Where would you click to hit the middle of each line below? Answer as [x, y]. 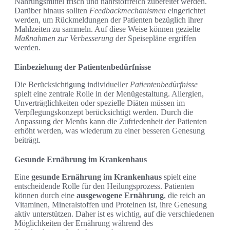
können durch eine [45, 195]
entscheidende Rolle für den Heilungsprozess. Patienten [104, 186]
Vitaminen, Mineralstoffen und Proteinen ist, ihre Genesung [111, 204]
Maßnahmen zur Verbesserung [64, 38]
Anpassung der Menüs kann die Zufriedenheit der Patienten [111, 121]
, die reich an [185, 195]
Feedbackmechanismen [128, 10]
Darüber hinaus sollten [52, 10]
